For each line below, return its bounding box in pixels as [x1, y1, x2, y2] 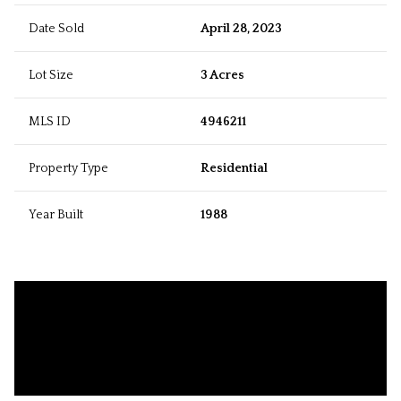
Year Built [29, 208, 83, 223]
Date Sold [29, 21, 84, 37]
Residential [200, 161, 268, 176]
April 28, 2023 [200, 21, 282, 37]
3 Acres [200, 68, 244, 83]
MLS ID [29, 115, 71, 130]
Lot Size [29, 68, 73, 83]
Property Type [29, 161, 108, 176]
